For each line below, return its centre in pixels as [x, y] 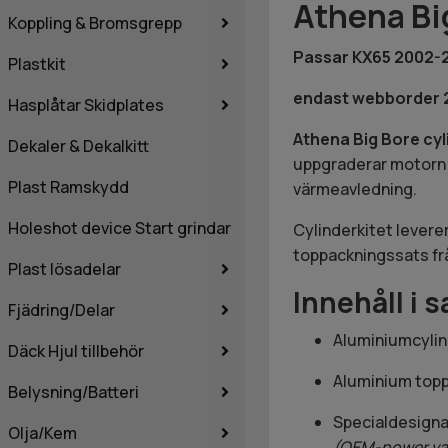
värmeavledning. [354, 188]
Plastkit [37, 63]
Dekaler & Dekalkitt [78, 145]
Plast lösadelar [64, 268]
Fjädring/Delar [61, 309]
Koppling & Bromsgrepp [95, 22]
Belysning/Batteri [73, 391]
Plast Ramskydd [68, 186]
